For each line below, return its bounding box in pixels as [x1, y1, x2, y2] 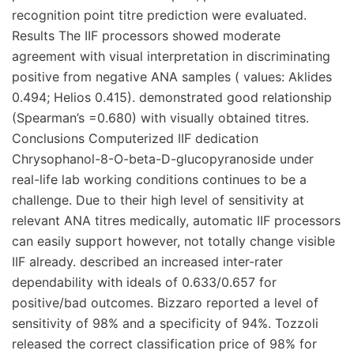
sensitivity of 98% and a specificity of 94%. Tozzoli [12, 315, 318, 331]
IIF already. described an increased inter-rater [12, 254, 283, 269]
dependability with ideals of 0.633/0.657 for [12, 274, 277, 290]
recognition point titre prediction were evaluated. [12, 7, 307, 23]
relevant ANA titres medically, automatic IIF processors [12, 213, 341, 228]
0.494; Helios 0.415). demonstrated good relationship [12, 89, 332, 105]
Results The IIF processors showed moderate [12, 28, 281, 43]
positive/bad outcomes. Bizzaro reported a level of [12, 295, 318, 311]
